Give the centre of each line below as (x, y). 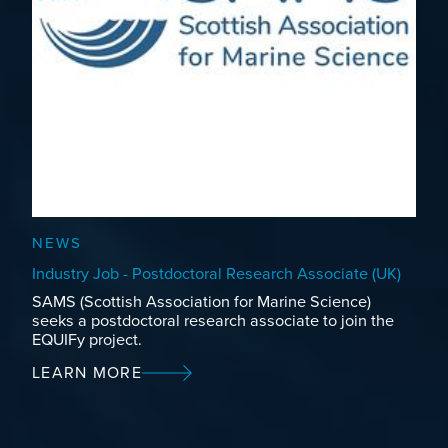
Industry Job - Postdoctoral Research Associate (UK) (216, 274)
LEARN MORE (87, 373)
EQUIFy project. (87, 340)
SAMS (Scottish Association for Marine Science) (201, 302)
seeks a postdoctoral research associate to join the (213, 321)
